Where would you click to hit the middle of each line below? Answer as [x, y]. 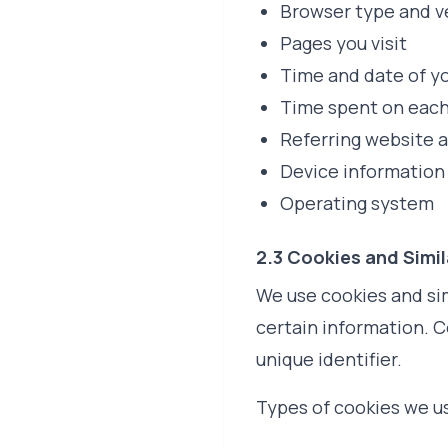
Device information [362, 171]
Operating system [357, 203]
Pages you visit [343, 43]
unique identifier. [329, 359]
